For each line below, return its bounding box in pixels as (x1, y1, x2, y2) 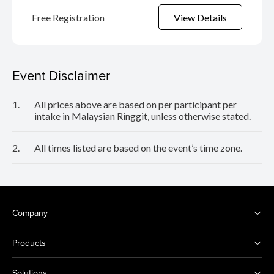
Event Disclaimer (12, 65, 110, 85)
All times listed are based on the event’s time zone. (34, 142, 242, 154)
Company (12, 207, 48, 220)
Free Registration (32, 11, 105, 23)
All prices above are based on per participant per (34, 98, 237, 111)
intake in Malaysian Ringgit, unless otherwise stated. (34, 110, 251, 122)
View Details (174, 11, 227, 23)
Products (12, 237, 46, 250)
